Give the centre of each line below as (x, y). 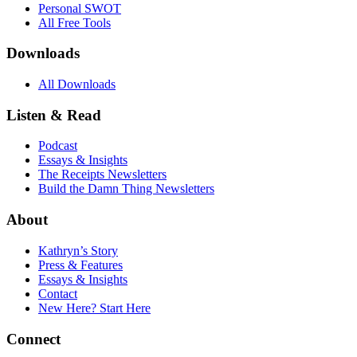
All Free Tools (75, 22)
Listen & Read (54, 115)
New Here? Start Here (94, 308)
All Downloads (77, 84)
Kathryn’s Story (78, 250)
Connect (33, 339)
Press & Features (80, 265)
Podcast (58, 146)
